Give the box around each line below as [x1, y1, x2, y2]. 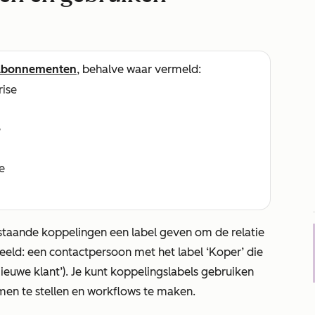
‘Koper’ [206, 245, 244, 259]
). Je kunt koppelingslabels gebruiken [63, 265, 254, 278]
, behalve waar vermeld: [77, 63, 201, 76]
